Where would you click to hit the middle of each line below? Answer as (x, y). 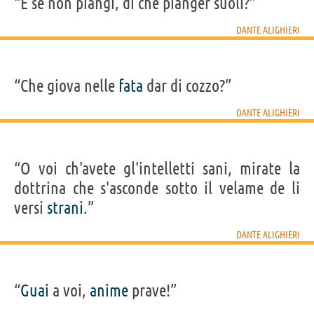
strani (65, 207)
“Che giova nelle (66, 86)
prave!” (152, 290)
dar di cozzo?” (187, 86)
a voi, (69, 290)
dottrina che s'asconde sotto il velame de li (157, 188)
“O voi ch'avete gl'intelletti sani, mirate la (157, 168)
